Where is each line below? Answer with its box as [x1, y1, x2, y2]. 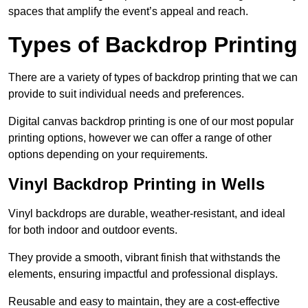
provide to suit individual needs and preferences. [8, 88, 244, 100]
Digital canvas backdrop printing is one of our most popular [8, 115, 294, 128]
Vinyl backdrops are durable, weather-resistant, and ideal [8, 208, 285, 220]
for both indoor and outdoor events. [8, 224, 177, 236]
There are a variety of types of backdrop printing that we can [8, 71, 298, 84]
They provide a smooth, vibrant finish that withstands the [8, 252, 280, 264]
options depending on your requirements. [8, 148, 208, 161]
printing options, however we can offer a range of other [8, 132, 272, 144]
